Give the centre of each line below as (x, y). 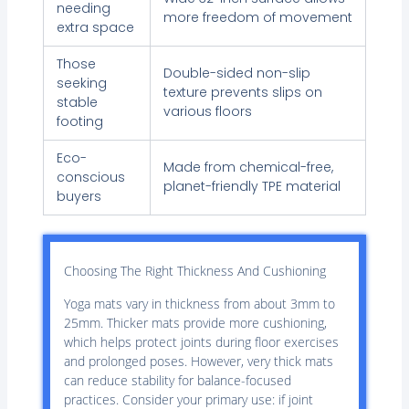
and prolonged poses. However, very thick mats (198, 361)
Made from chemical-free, (248, 168)
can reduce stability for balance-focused (177, 380)
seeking (81, 84)
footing (79, 122)
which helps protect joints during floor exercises (201, 341)
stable (77, 103)
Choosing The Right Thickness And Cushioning (194, 271)
